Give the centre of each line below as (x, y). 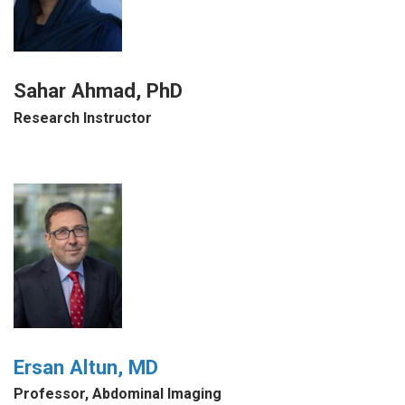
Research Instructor (83, 118)
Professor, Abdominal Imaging (118, 394)
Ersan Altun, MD (86, 367)
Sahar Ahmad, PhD (98, 91)
